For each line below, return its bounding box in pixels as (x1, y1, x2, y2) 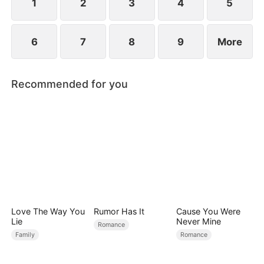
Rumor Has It (93, 206, 144, 216)
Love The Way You (11, 206, 85, 216)
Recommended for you (11, 77, 128, 90)
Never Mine (176, 216, 221, 226)
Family (15, 230, 35, 239)
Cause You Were (176, 206, 240, 216)
